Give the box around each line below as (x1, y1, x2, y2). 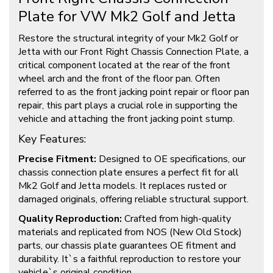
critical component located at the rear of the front (18, 58, 230, 73)
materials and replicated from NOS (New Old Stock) (18, 225, 242, 239)
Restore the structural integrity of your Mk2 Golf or (18, 32, 238, 46)
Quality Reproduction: (18, 212, 122, 226)
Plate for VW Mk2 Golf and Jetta (18, 7, 236, 27)
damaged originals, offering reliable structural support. (18, 193, 249, 207)
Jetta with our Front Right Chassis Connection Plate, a (18, 45, 249, 59)
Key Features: (18, 132, 86, 147)
